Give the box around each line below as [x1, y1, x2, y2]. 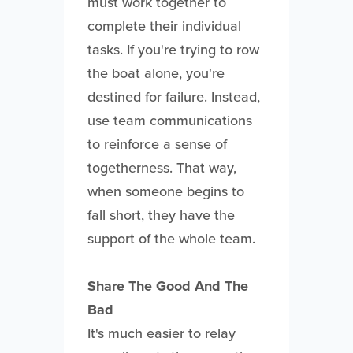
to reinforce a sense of [87, 134, 227, 154]
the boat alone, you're [87, 63, 225, 84]
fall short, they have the [87, 205, 235, 225]
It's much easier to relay [87, 323, 236, 344]
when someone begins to [87, 181, 244, 202]
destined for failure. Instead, [87, 87, 260, 107]
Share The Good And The [87, 276, 248, 296]
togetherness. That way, [87, 158, 236, 178]
